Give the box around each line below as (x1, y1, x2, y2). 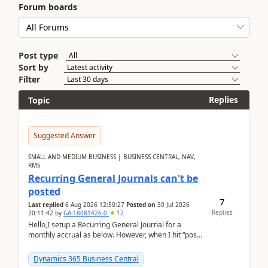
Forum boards (19, 1, 77, 13)
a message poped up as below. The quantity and (28, 240, 188, 250)
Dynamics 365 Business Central (33, 254, 139, 264)
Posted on (126, 200, 156, 209)
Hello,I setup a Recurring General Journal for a (28, 220, 181, 230)
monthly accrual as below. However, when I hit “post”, (28, 230, 203, 240)
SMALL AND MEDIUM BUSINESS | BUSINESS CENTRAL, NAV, (28, 153, 196, 161)
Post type (19, 50, 58, 61)
